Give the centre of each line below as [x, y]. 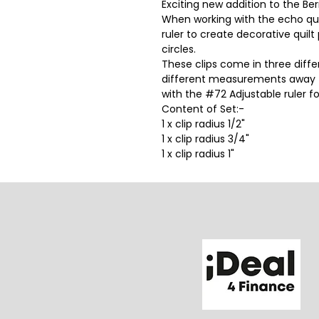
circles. [179, 49]
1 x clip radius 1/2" [203, 124]
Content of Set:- [203, 109]
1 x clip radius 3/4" [205, 139]
